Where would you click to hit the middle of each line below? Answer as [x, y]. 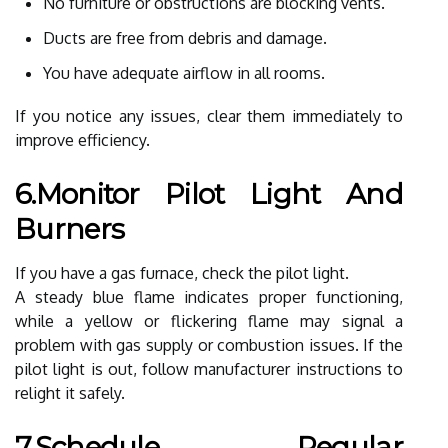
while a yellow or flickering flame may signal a [209, 320]
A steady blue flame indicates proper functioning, [209, 296]
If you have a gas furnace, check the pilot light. [182, 272]
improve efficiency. [82, 139]
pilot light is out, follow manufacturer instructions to [209, 368]
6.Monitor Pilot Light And [209, 193]
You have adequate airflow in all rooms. [184, 72]
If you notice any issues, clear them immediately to [209, 115]
